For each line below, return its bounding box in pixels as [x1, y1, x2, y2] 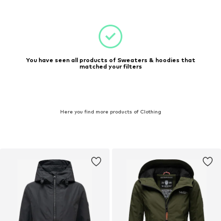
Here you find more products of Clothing [60, 108, 161, 114]
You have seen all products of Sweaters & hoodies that [26, 56, 195, 64]
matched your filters [79, 63, 142, 70]
